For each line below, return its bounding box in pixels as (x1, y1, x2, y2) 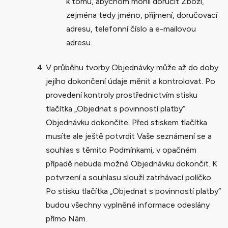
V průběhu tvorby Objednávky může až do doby (46, 62, 218, 72)
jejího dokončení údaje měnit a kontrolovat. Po (46, 76, 215, 86)
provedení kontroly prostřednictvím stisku (46, 90, 197, 100)
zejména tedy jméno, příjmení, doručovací (66, 10, 217, 20)
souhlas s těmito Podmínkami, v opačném (46, 145, 196, 155)
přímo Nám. (46, 213, 87, 223)
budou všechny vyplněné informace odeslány (46, 199, 210, 210)
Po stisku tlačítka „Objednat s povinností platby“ (46, 186, 221, 196)
